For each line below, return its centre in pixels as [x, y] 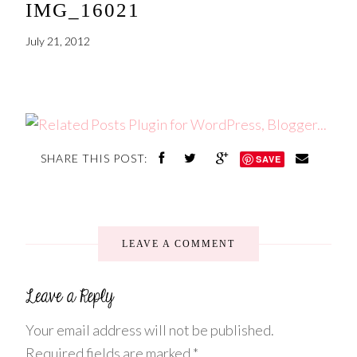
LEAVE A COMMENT [178, 244]
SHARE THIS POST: [95, 158]
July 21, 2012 [58, 41]
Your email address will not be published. [150, 330]
